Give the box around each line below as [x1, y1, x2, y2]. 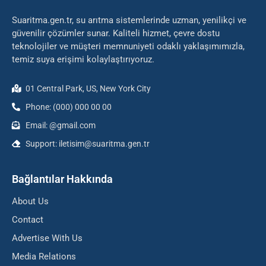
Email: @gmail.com [25, 121, 96, 131]
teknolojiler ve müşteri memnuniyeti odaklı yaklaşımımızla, [12, 41, 245, 52]
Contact [12, 214, 43, 226]
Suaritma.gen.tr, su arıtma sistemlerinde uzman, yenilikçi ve [12, 15, 246, 26]
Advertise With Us [12, 233, 83, 244]
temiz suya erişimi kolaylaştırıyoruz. [12, 54, 154, 65]
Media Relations [12, 251, 76, 262]
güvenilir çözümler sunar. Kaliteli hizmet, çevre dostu [12, 28, 220, 39]
